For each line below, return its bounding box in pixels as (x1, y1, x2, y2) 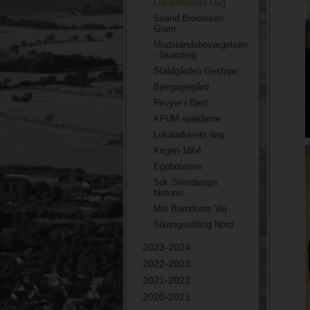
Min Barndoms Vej (154, 203, 227, 214)
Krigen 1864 (154, 145, 201, 156)
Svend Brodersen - (154, 13, 228, 24)
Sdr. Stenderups (154, 177, 218, 188)
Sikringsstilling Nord (154, 219, 233, 230)
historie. (154, 188, 185, 198)
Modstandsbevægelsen (154, 39, 247, 50)
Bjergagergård (154, 82, 209, 92)
